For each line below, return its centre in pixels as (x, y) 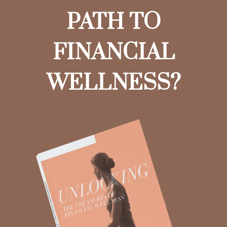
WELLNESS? (113, 83)
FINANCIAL (113, 52)
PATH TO (113, 22)
